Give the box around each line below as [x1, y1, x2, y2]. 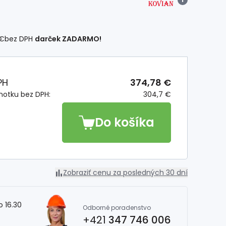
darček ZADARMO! [35, 34, 101, 44]
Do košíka [95, 114, 154, 131]
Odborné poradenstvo [83, 203, 151, 212]
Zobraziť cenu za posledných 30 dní [63, 167, 188, 178]
